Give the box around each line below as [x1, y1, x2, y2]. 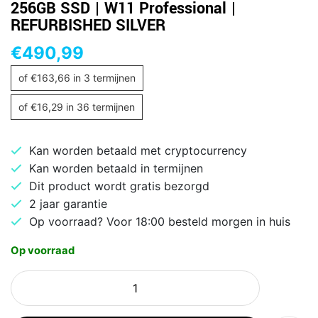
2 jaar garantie [29, 196, 107, 211]
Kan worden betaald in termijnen [29, 160, 203, 175]
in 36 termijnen [63, 100, 135, 113]
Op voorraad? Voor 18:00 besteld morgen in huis [29, 214, 290, 229]
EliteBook [10, 287, 61, 302]
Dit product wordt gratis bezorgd [29, 178, 209, 193]
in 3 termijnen [70, 71, 136, 84]
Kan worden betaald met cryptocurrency [29, 143, 247, 158]
